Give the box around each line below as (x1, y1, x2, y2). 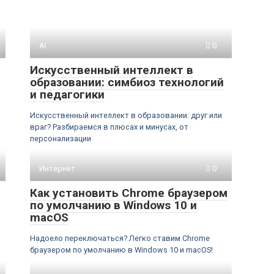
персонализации (30, 134, 91, 143)
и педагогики (30, 87, 105, 102)
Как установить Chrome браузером (30, 186, 228, 200)
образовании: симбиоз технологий (30, 75, 224, 89)
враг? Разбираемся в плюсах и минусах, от (30, 122, 188, 131)
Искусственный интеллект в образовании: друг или (30, 111, 222, 120)
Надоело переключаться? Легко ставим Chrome (30, 234, 210, 243)
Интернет (39, 164, 75, 173)
